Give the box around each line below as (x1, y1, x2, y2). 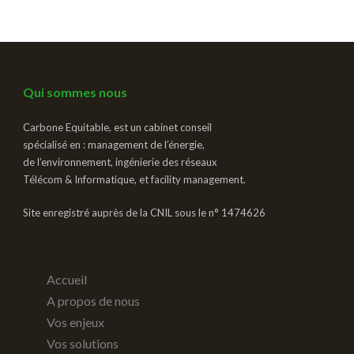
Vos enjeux (47, 314, 104, 330)
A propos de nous (47, 292, 140, 308)
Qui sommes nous (23, 84, 127, 100)
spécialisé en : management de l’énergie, (23, 137, 205, 151)
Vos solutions (47, 335, 119, 351)
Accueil (47, 271, 87, 287)
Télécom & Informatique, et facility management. (23, 172, 246, 186)
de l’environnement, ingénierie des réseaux (23, 155, 217, 168)
